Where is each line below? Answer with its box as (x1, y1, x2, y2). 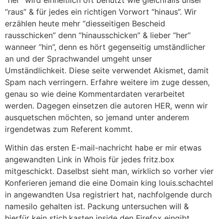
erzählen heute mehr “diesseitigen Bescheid (5, 18, 165, 28)
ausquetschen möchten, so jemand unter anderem (5, 112, 189, 122)
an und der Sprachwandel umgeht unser (5, 53, 152, 64)
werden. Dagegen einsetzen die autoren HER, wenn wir (5, 100, 208, 110)
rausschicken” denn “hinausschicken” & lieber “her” (5, 30, 191, 40)
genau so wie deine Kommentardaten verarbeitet (5, 88, 185, 99)
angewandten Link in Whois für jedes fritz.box (5, 154, 175, 165)
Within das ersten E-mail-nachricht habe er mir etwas (5, 143, 201, 153)
